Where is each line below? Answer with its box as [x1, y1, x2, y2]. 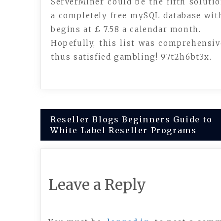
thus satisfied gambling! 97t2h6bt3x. [51, 52, 212, 62]
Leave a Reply [48, 175, 146, 194]
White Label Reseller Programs [50, 125, 197, 135]
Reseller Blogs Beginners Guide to [50, 114, 213, 124]
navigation [40, 132, 117, 151]
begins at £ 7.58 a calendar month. [51, 25, 201, 34]
